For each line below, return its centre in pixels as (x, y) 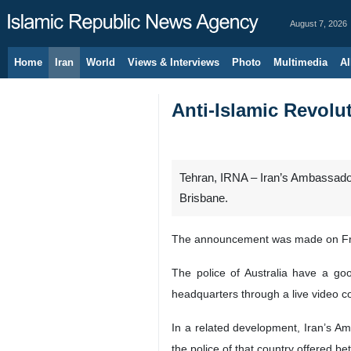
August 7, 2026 (318, 24)
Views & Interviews (174, 62)
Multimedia (300, 62)
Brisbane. (204, 198)
